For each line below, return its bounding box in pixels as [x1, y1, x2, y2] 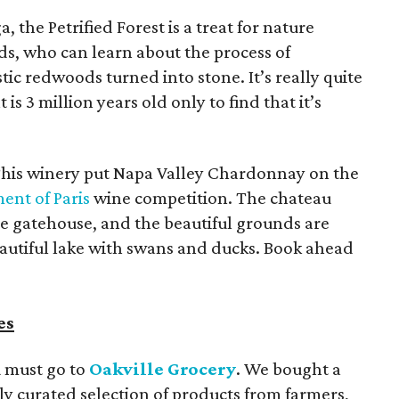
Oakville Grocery [89, 358, 236, 379]
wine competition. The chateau [90, 187, 331, 208]
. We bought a [236, 358, 341, 379]
